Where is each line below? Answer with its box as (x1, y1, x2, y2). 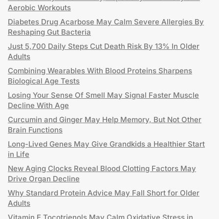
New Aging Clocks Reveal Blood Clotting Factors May (8, 164, 196, 173)
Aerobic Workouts (8, 3, 71, 12)
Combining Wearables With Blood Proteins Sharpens (8, 66, 192, 75)
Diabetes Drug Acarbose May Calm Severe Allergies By (8, 17, 204, 26)
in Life (8, 150, 29, 159)
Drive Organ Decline (8, 174, 80, 183)
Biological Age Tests (8, 76, 80, 86)
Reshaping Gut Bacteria (8, 27, 91, 37)
